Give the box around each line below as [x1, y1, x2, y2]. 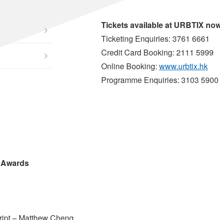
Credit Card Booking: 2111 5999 [101, 47, 214, 58]
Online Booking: [101, 60, 159, 72]
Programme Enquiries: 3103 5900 [101, 74, 219, 86]
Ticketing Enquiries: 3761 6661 [101, 33, 210, 45]
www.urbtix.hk [159, 60, 208, 72]
